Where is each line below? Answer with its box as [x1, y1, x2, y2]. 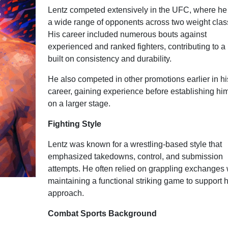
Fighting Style [47, 120, 101, 129]
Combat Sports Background [47, 209, 157, 218]
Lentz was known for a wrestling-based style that [47, 140, 222, 149]
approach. [47, 189, 84, 198]
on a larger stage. [47, 99, 110, 108]
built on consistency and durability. [47, 54, 172, 64]
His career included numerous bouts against [47, 30, 207, 39]
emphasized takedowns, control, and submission [47, 152, 223, 161]
